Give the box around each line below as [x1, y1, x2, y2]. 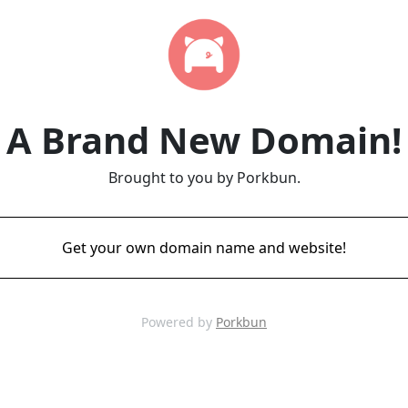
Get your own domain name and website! [62, 238, 346, 258]
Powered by [141, 313, 216, 331]
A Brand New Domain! [6, 115, 402, 165]
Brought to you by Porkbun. [107, 168, 301, 188]
